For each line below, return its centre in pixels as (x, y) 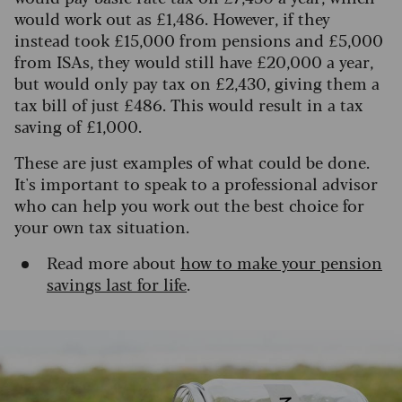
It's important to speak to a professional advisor (196, 184)
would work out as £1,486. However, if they (172, 18)
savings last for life (117, 284)
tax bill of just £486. (92, 105)
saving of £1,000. (78, 126)
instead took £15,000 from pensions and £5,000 (199, 40)
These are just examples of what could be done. (192, 162)
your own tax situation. (102, 227)
